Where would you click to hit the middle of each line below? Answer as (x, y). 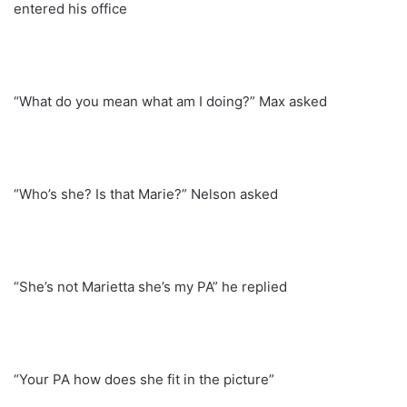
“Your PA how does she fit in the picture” (144, 379)
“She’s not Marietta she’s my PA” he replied (150, 286)
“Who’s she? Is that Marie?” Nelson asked (146, 194)
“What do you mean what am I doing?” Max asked (170, 101)
